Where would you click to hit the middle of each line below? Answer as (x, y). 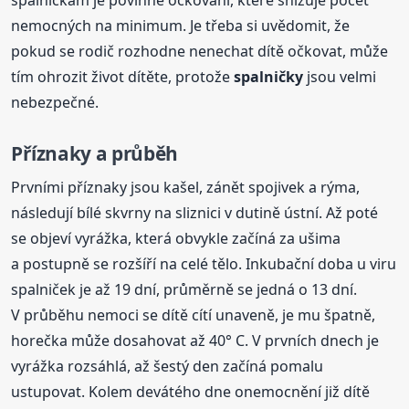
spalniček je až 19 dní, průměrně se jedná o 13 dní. (184, 289)
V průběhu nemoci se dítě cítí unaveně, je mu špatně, (194, 315)
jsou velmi (340, 77)
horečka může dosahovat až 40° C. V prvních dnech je (195, 340)
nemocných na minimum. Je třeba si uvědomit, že (181, 26)
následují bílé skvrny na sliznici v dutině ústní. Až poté (195, 212)
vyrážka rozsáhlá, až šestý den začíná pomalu (168, 366)
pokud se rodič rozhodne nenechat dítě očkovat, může (200, 52)
